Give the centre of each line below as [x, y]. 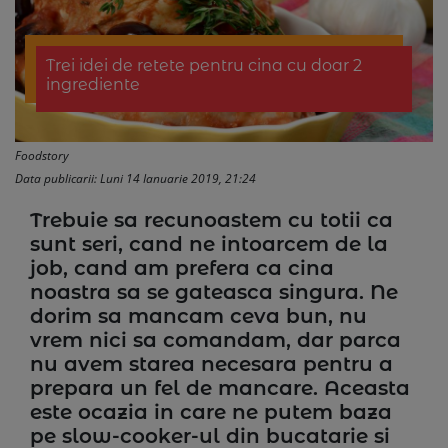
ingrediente [92, 84]
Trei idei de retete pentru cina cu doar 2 [203, 65]
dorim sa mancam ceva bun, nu [198, 316]
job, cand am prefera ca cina [182, 268]
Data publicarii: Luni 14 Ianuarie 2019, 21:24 [135, 178]
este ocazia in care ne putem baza [211, 412]
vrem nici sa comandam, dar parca [215, 340]
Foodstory [42, 155]
